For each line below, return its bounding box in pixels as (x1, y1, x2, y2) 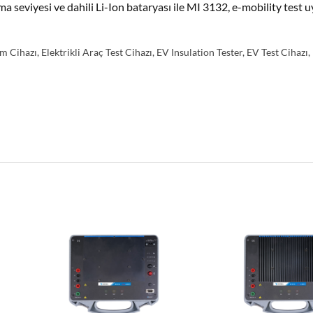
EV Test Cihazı (247, 45, 308, 58)
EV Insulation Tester (156, 45, 242, 58)
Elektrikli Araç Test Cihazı (41, 45, 152, 58)
